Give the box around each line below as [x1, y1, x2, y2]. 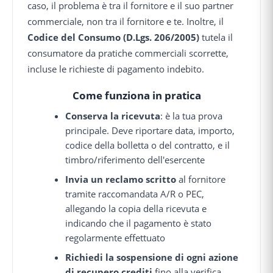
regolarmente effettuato [65, 231, 166, 244]
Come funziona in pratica [72, 88, 201, 103]
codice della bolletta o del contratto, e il [65, 138, 230, 151]
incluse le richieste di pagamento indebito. [27, 62, 204, 75]
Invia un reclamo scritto [65, 172, 177, 185]
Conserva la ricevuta [65, 109, 161, 122]
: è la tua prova [160, 109, 223, 122]
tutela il [199, 30, 233, 43]
